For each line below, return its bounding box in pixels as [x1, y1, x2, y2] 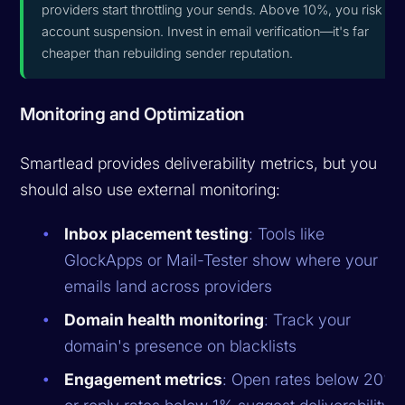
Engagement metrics [64, 369, 223, 389]
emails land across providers [64, 276, 273, 296]
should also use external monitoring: [20, 179, 281, 199]
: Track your [264, 309, 352, 329]
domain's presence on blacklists [64, 335, 297, 355]
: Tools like [249, 223, 325, 243]
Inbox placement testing [64, 223, 250, 243]
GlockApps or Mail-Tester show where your [64, 250, 379, 269]
